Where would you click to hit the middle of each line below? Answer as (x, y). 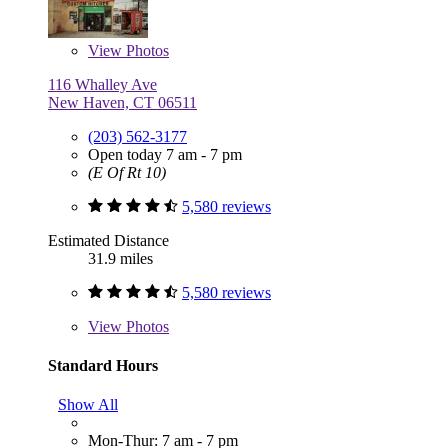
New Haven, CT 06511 (122, 102)
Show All (88, 405)
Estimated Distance (108, 240)
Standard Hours (103, 365)
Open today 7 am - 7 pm (165, 154)
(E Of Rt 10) (127, 172)
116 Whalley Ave (102, 84)
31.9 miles (120, 258)
